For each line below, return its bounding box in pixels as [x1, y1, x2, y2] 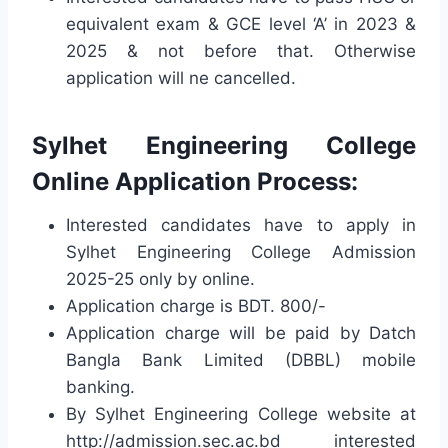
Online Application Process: [32, 166, 358, 196]
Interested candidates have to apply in [66, 214, 416, 235]
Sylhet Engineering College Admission [66, 241, 416, 262]
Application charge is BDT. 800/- [66, 295, 326, 316]
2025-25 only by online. [66, 268, 255, 289]
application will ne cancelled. [66, 67, 296, 88]
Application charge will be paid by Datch [66, 322, 416, 343]
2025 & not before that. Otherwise [66, 40, 416, 61]
